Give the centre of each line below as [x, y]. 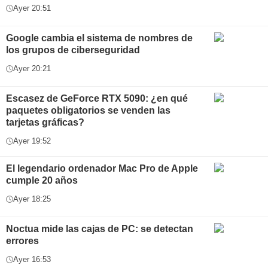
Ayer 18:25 [32, 199]
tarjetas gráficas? [45, 122]
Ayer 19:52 [32, 141]
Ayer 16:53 [32, 259]
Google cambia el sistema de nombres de [99, 38]
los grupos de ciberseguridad [73, 50]
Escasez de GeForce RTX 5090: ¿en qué [97, 98]
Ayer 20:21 [32, 68]
